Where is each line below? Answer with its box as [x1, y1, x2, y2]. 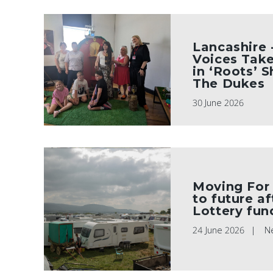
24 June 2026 [193, 224, 245, 236]
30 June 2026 [193, 96, 244, 108]
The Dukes [193, 76, 265, 91]
